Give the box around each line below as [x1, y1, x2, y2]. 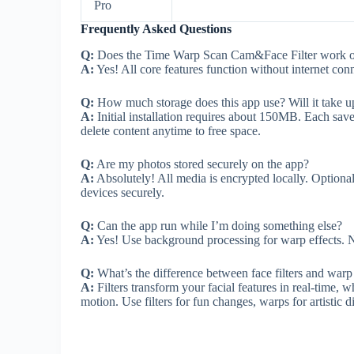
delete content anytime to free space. [81, 123, 261, 137]
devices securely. [81, 185, 164, 199]
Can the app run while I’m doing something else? [94, 218, 342, 232]
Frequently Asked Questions [81, 21, 232, 36]
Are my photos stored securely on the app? [94, 156, 309, 171]
